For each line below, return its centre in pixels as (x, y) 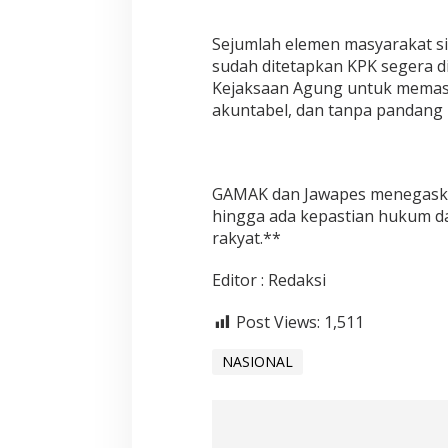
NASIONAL (257, 361)
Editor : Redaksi (268, 280)
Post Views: (277, 322)
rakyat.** (246, 238)
